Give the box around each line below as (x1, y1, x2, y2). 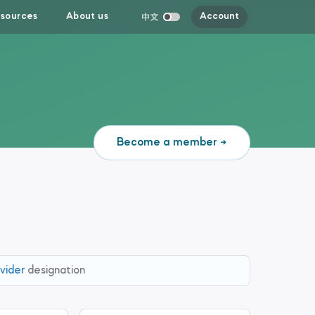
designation (25, 265, 85, 276)
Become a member (117, 137, 217, 148)
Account (200, 12, 239, 21)
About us (65, 12, 109, 21)
